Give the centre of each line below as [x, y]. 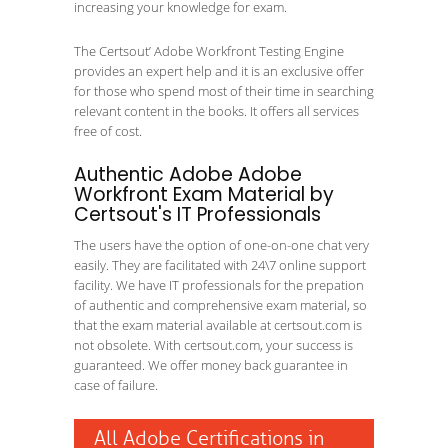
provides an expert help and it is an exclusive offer [219, 71]
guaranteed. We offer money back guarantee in [211, 365]
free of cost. [108, 131]
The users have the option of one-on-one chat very [221, 245]
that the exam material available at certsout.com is [218, 325]
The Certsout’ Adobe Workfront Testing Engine [209, 51]
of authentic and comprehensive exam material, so [220, 305]
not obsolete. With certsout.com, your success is [213, 345]
